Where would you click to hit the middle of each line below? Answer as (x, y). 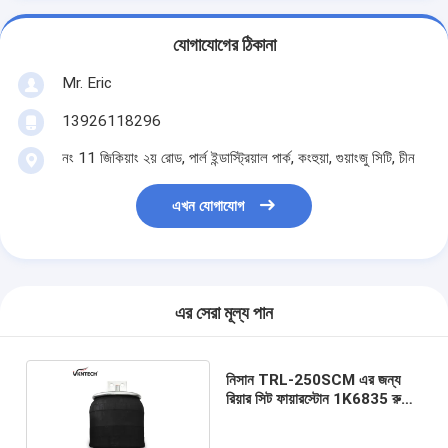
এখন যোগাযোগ (208, 206)
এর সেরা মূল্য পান (224, 313)
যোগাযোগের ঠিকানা (224, 45)
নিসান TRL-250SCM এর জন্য (313, 379)
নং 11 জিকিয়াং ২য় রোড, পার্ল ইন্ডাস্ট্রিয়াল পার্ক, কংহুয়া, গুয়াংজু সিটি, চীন (238, 157)
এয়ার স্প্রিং (254, 417)
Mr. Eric (86, 82)
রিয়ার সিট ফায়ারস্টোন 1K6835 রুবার (320, 398)
